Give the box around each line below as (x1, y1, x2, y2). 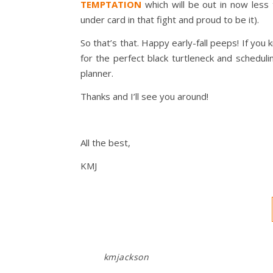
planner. (80, 67, 113, 79)
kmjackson (103, 251, 149, 263)
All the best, (80, 136, 130, 149)
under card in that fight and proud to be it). (80, 13, 261, 26)
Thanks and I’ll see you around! (80, 90, 208, 102)
